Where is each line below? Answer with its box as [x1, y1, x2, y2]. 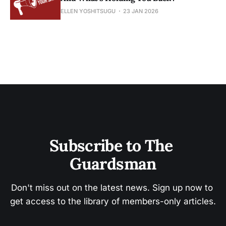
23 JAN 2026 [123, 8, 158, 15]
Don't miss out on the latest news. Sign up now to [11, 183, 215, 193]
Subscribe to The [49, 135, 177, 156]
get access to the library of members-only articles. [10, 196, 216, 207]
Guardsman [70, 153, 156, 175]
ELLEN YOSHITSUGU [61, 8, 116, 15]
